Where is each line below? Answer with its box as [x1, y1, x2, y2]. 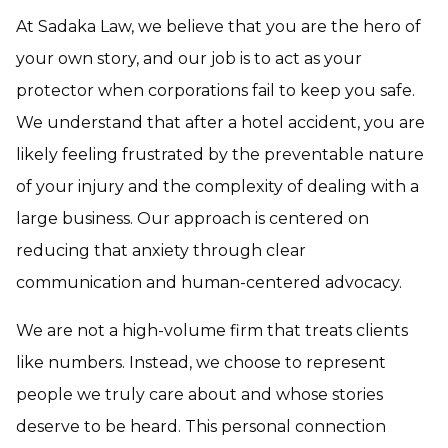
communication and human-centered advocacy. [16, 273, 402, 292]
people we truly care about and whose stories [16, 385, 383, 404]
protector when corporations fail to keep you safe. [16, 81, 415, 100]
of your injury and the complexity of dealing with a [16, 177, 419, 196]
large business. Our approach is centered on [16, 209, 369, 228]
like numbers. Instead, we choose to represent [16, 353, 386, 372]
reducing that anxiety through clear [16, 241, 306, 260]
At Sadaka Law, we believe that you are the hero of [16, 17, 421, 36]
